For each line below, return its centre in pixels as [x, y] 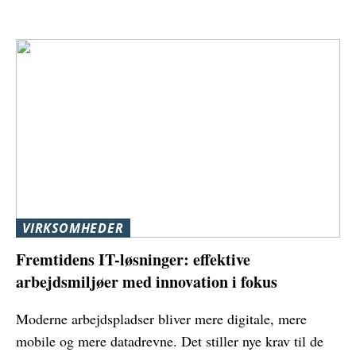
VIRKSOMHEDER [73, 228]
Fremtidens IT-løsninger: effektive [133, 259]
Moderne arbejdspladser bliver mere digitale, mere [161, 318]
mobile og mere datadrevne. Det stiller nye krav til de [170, 341]
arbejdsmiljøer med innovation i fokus [147, 281]
